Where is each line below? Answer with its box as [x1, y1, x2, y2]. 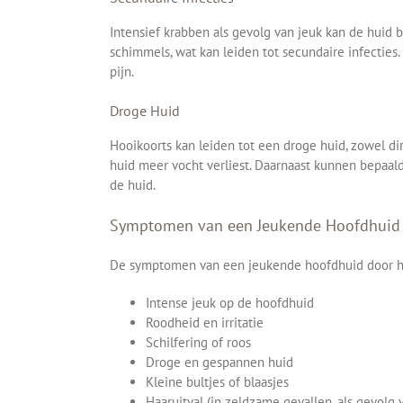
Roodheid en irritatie [146, 313, 264, 331]
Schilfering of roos [146, 333, 251, 351]
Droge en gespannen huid [146, 353, 293, 371]
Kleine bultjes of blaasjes [146, 372, 289, 390]
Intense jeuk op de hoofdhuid [146, 293, 314, 311]
